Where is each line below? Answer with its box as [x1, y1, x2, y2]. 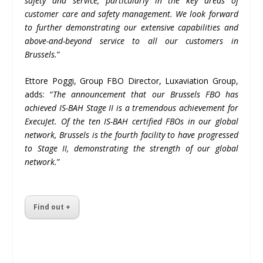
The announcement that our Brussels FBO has [53, 89, 238, 100]
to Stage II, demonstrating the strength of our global [25, 143, 238, 154]
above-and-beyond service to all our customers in [25, 35, 238, 46]
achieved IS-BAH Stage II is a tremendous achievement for [25, 102, 238, 114]
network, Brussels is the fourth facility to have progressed [25, 129, 238, 141]
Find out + [33, 201, 71, 212]
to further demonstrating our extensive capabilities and [25, 21, 238, 33]
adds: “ [25, 89, 53, 100]
